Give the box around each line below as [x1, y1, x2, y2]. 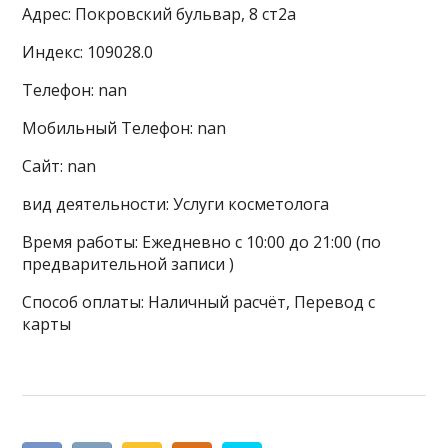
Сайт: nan [22, 155, 97, 177]
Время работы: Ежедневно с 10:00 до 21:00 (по [22, 231, 382, 253]
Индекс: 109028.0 [22, 41, 154, 63]
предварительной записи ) [22, 253, 235, 275]
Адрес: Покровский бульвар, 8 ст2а [22, 3, 297, 25]
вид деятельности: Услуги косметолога [22, 193, 330, 215]
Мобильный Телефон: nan [22, 117, 227, 139]
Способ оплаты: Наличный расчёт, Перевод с [22, 291, 376, 313]
